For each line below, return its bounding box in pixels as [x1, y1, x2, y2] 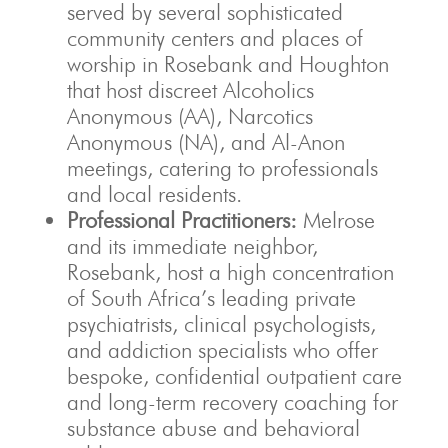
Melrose [296, 207, 375, 234]
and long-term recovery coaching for [66, 389, 398, 416]
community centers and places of [66, 25, 363, 52]
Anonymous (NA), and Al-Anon [66, 129, 345, 156]
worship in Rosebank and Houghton [66, 51, 389, 78]
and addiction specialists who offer [66, 337, 378, 364]
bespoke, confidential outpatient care [66, 363, 402, 390]
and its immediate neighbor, [66, 233, 318, 260]
